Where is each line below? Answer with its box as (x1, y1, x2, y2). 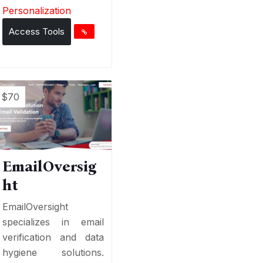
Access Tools (9, 25, 65, 37)
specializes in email (2, 216, 104, 228)
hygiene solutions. (2, 247, 104, 259)
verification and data (2, 231, 104, 244)
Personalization (2, 4, 72, 16)
